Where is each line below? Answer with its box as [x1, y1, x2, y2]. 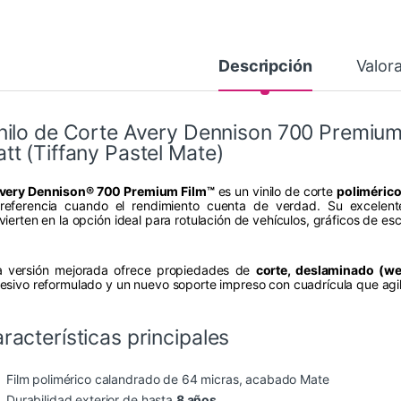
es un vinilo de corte [214, 183, 337, 200]
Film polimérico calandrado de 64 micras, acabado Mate [6, 371, 329, 388]
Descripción [218, 56, 312, 76]
